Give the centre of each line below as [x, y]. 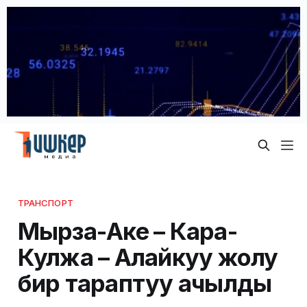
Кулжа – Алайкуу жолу [148, 257]
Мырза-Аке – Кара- [127, 231]
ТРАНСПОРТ [45, 202]
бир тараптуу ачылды [145, 283]
